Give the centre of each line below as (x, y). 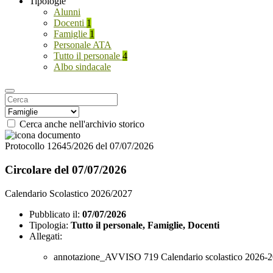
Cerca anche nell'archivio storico (82, 124)
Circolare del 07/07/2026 (66, 169)
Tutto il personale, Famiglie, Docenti (145, 225)
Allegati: (46, 236)
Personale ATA (83, 45)
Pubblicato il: (55, 214)
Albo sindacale (82, 67)
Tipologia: (49, 225)
